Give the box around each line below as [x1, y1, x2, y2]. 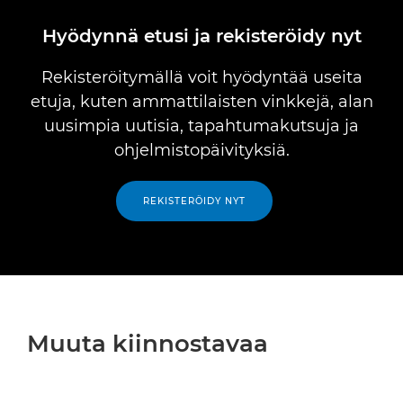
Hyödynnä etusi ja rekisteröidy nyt [41, 25, 362, 47]
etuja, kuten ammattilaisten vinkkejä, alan [30, 92, 373, 112]
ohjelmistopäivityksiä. [113, 140, 290, 160]
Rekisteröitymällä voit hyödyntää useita [40, 67, 363, 87]
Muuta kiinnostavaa [27, 329, 268, 358]
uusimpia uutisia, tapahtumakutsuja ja [44, 116, 359, 136]
